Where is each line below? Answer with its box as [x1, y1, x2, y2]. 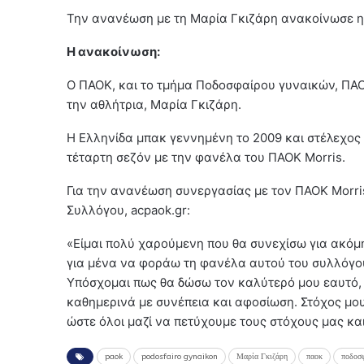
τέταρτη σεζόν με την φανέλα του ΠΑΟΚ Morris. [67, 149, 345, 166]
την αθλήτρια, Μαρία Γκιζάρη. [67, 97, 241, 113]
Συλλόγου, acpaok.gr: [67, 202, 190, 219]
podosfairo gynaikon [141, 352, 218, 362]
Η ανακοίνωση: [67, 44, 160, 60]
